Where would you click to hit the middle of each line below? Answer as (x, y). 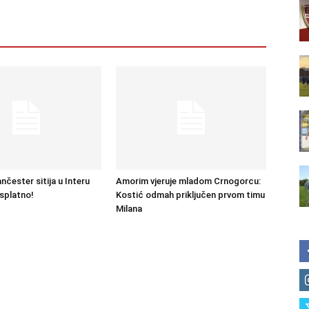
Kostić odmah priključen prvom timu (190, 195)
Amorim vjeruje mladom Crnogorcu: (188, 181)
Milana (129, 209)
